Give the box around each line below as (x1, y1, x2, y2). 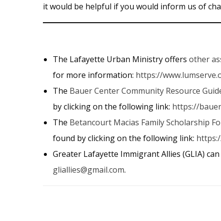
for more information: (53, 69, 134, 80)
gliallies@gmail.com (53, 164, 124, 175)
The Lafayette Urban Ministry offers (53, 53, 189, 65)
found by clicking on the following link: (53, 132, 196, 144)
